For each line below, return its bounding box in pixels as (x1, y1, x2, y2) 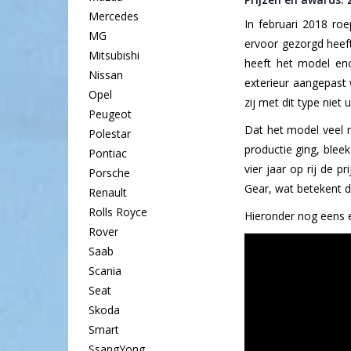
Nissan (88, 67, 123, 83)
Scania (88, 263, 121, 279)
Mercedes (88, 9, 139, 24)
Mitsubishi (88, 48, 139, 63)
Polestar (88, 126, 131, 142)
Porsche (88, 165, 130, 181)
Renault (88, 185, 127, 201)
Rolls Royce (88, 204, 147, 220)
